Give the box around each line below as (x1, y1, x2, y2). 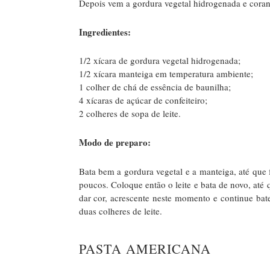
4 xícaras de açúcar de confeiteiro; (78, 94, 207, 107)
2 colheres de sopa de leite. (78, 107, 181, 120)
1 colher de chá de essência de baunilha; (78, 81, 231, 93)
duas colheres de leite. (78, 204, 162, 217)
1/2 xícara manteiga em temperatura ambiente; (78, 67, 253, 80)
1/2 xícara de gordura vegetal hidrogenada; (78, 54, 240, 67)
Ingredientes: (78, 25, 131, 39)
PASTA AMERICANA (78, 239, 211, 257)
